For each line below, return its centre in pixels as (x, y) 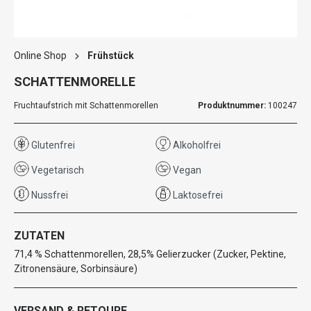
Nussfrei (49, 195)
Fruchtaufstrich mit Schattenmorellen (86, 106)
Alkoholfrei (196, 145)
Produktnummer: (233, 106)
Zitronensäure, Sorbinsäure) (76, 269)
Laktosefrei (197, 195)
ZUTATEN (39, 236)
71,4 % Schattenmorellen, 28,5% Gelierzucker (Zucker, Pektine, (150, 254)
